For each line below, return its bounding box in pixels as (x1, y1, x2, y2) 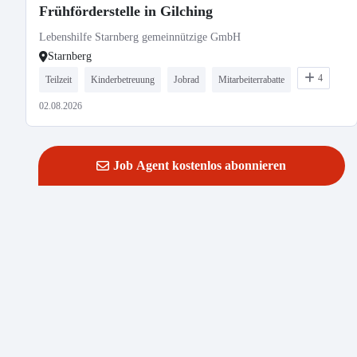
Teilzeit (45, 74, 72, 85)
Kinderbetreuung (91, 74, 155, 85)
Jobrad (174, 74, 199, 85)
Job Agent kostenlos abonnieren (113, 159, 287, 172)
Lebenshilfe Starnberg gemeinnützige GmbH (39, 31, 241, 43)
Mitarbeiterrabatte (218, 74, 284, 85)
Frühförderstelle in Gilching (39, 3, 213, 19)
